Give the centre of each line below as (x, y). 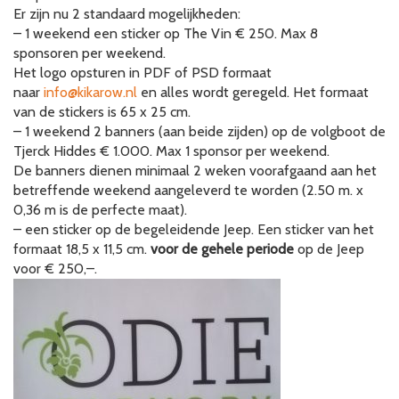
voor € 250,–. (55, 269)
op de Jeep (329, 249)
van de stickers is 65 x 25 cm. (102, 112)
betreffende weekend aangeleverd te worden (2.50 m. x (188, 190)
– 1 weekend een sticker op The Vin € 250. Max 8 (166, 33)
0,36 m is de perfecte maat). (100, 210)
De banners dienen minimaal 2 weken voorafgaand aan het (195, 171)
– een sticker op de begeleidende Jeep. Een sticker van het (194, 229)
